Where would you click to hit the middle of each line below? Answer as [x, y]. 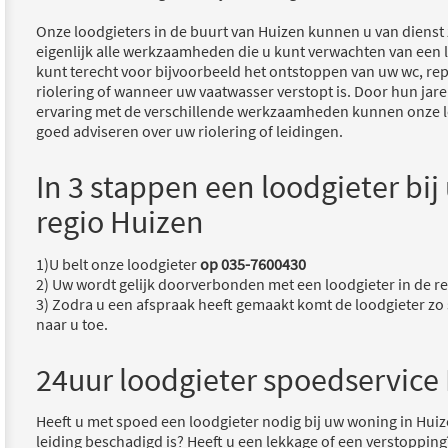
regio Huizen [120, 222]
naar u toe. [72, 323]
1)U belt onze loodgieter [118, 263]
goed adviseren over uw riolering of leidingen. [189, 131]
